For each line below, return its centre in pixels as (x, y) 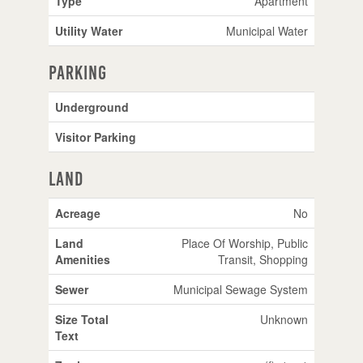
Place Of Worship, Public (244, 243)
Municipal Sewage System (240, 289)
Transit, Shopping (263, 259)
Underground (92, 107)
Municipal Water (267, 30)
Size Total (81, 319)
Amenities (82, 259)
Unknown (284, 319)
